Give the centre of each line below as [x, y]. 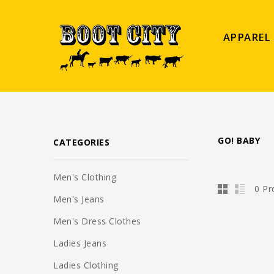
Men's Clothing [85, 177]
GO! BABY [239, 140]
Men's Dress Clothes [97, 221]
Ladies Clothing [86, 265]
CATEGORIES [81, 142]
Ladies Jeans [80, 243]
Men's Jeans [79, 199]
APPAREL [247, 37]
